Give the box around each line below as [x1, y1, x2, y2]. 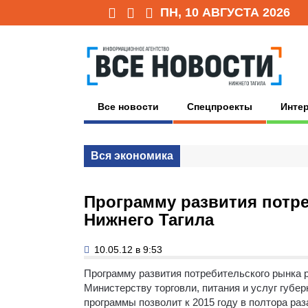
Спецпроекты [187, 100, 252, 112]
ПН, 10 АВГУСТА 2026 [160, 5, 290, 19]
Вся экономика [91, 149, 173, 162]
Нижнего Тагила [84, 210, 214, 229]
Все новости [98, 100, 159, 112]
